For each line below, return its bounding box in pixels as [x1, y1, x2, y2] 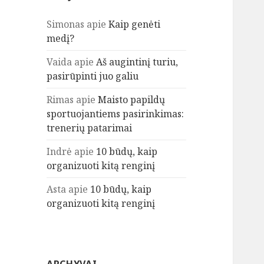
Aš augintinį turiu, [96, 55, 179, 69]
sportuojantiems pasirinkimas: [47, 107, 184, 121]
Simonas [47, 18, 85, 31]
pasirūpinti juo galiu [47, 70, 139, 83]
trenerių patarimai [47, 121, 133, 135]
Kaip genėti [108, 18, 161, 31]
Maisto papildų [98, 93, 166, 107]
